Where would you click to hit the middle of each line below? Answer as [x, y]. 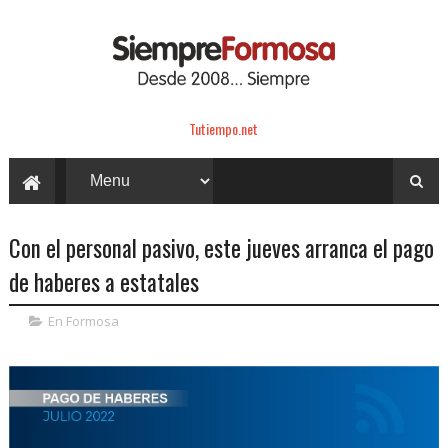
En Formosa [83, 320]
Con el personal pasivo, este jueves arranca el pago [221, 247]
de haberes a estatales [103, 281]
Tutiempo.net [224, 128]
